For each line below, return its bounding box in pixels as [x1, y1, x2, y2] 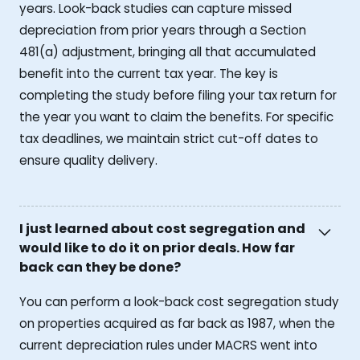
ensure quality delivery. [19, 151, 157, 169]
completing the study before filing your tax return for [19, 86, 337, 104]
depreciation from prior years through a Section [19, 21, 306, 39]
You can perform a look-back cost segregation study [19, 293, 339, 311]
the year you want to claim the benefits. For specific [19, 108, 333, 125]
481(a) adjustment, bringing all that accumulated [19, 43, 316, 60]
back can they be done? [19, 258, 181, 277]
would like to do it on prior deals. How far [19, 239, 295, 258]
